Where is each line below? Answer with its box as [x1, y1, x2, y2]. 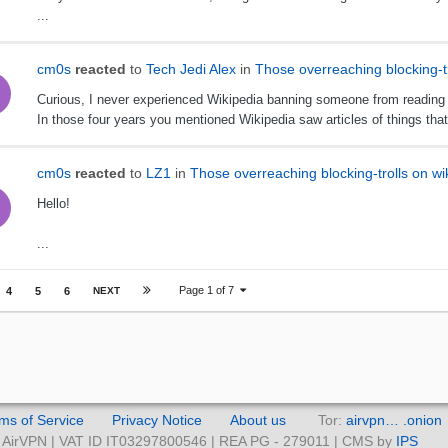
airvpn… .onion [345, 412, 442, 428]
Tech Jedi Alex [145, 61, 236, 78]
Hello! [36, 196, 70, 212]
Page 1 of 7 [178, 284, 240, 297]
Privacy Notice [111, 412, 202, 428]
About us [229, 412, 286, 428]
